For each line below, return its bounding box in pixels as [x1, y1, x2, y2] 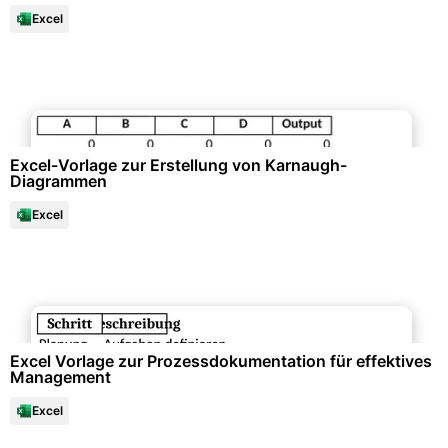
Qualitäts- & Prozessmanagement [95, 291, 353, 311]
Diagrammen [10, 171, 107, 191]
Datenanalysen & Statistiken [116, 95, 332, 115]
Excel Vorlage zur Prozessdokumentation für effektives [10, 351, 432, 371]
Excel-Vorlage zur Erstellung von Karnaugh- [10, 155, 347, 175]
